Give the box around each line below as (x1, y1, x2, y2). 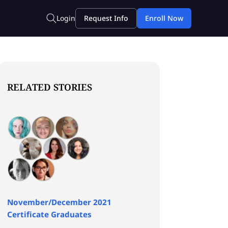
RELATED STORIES (7, 80, 92, 93)
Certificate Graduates (7, 209, 92, 219)
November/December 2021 (7, 196, 111, 207)
